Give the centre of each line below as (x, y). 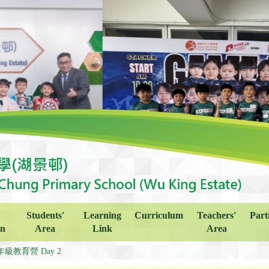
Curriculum (159, 215)
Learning (102, 215)
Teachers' (217, 215)
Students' (45, 215)
